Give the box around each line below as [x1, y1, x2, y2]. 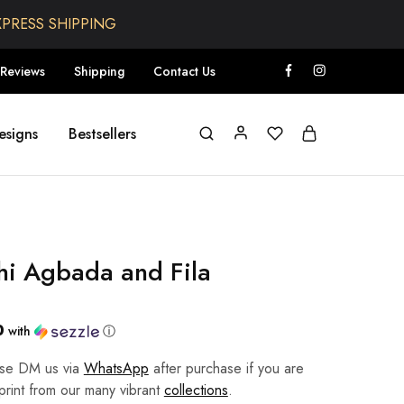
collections [163, 380, 228, 400]
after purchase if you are [148, 358, 304, 379]
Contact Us [153, 62, 216, 80]
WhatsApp [83, 358, 149, 379]
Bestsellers [68, 124, 136, 144]
